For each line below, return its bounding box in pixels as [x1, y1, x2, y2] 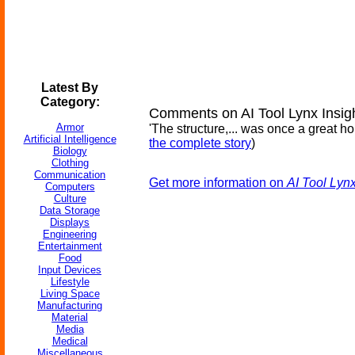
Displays [50, 216, 90, 228]
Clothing [51, 157, 89, 169]
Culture [53, 193, 86, 204]
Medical [52, 335, 88, 347]
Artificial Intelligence [23, 133, 116, 145]
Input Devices [38, 264, 101, 276]
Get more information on [149, 176, 287, 189]
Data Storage [40, 204, 100, 216]
